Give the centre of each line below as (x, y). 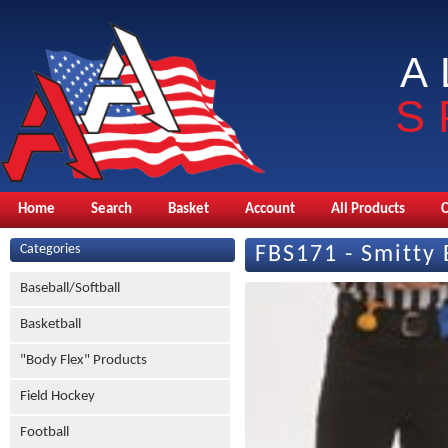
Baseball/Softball (70, 288)
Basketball (50, 324)
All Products (368, 209)
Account (270, 209)
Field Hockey (57, 396)
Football (44, 432)
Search (111, 209)
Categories (50, 249)
